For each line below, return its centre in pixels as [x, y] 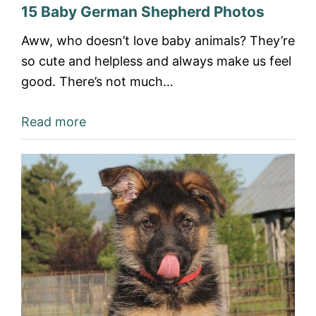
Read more [54, 122]
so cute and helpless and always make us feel [156, 61]
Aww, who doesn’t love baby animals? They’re [158, 41]
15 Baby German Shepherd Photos [143, 12]
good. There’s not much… [97, 81]
